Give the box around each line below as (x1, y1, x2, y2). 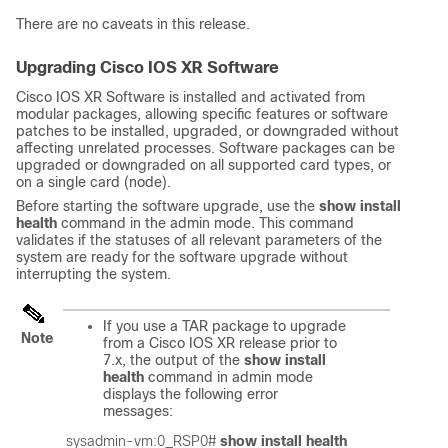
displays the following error (103, 385, 278, 402)
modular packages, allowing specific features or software (16, 105, 388, 122)
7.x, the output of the (103, 351, 244, 368)
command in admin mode (144, 368, 313, 385)
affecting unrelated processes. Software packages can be (16, 139, 395, 156)
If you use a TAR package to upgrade (103, 317, 346, 334)
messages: (103, 402, 173, 419)
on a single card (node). (16, 173, 171, 190)
